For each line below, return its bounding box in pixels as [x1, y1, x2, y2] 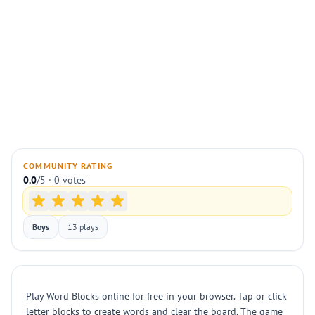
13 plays [67, 221, 98, 232]
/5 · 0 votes [37, 174, 86, 186]
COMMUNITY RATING [23, 160, 113, 171]
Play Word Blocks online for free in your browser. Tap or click [26, 290, 287, 302]
